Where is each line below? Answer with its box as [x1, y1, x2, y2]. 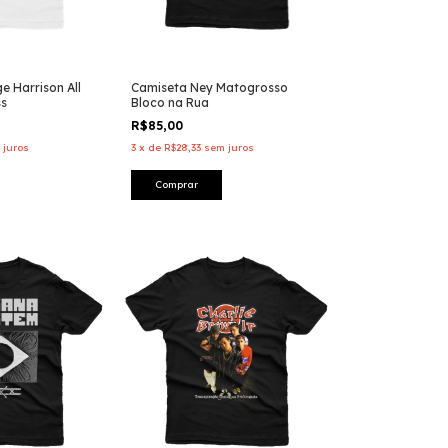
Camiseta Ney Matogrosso [131, 80, 288, 96]
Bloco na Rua [131, 95, 209, 111]
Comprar [155, 178, 198, 192]
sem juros [204, 141, 254, 155]
